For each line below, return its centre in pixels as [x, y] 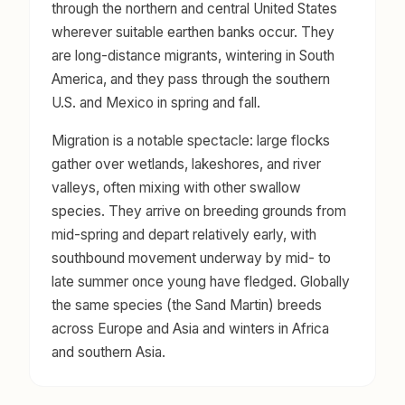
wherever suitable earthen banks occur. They [193, 33]
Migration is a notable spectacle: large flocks [191, 141]
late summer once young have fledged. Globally [201, 282]
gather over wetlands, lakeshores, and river [186, 165]
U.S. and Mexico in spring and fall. [156, 103]
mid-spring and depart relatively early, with [184, 235]
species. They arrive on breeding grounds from [199, 212]
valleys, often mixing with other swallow [176, 188]
